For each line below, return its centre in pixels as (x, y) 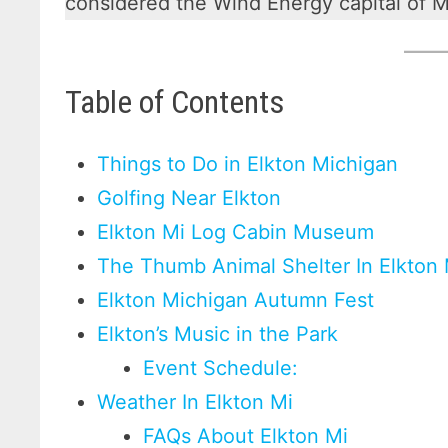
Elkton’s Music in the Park (218, 334)
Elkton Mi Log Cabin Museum (236, 232)
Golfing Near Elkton (189, 198)
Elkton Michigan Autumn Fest (236, 300)
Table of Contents (175, 101)
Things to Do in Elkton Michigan (248, 164)
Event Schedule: (221, 368)
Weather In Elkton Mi (195, 402)
